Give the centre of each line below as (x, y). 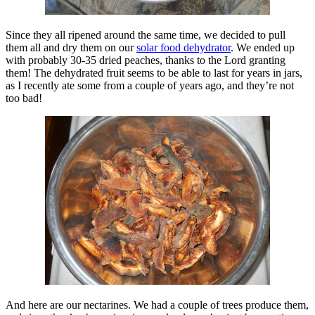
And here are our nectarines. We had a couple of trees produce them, (157, 305)
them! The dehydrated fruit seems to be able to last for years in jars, (154, 73)
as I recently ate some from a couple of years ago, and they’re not (150, 86)
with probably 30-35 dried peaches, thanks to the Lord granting (146, 60)
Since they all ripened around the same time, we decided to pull (146, 35)
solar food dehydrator (184, 48)
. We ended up (263, 48)
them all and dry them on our (71, 48)
